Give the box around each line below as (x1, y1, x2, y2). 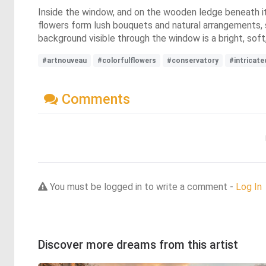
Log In (236, 180, 262, 192)
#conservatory (167, 56, 218, 65)
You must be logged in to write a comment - (47, 180, 236, 192)
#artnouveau (42, 56, 87, 65)
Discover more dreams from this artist (38, 237, 238, 252)
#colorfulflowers (97, 56, 156, 65)
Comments (58, 90, 130, 107)
